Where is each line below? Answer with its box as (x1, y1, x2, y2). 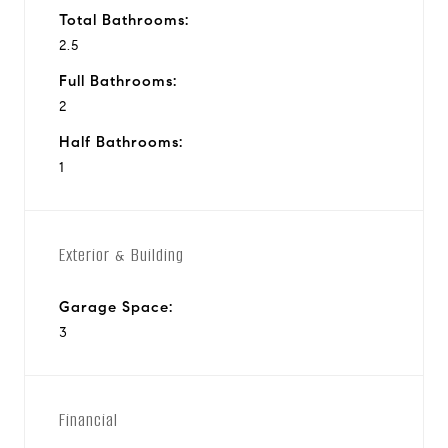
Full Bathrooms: (59, 71, 177, 90)
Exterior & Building (59, 242, 184, 267)
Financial (59, 407, 118, 432)
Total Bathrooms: (59, 10, 189, 29)
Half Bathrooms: (59, 132, 183, 151)
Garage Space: (59, 297, 173, 316)
